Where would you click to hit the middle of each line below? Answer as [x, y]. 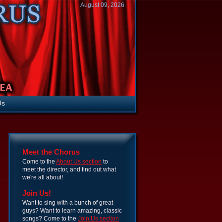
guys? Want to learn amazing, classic [72, 211]
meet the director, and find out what [69, 169]
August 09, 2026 [102, 5]
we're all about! [43, 177]
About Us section [79, 162]
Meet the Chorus [51, 152]
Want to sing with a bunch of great [68, 203]
